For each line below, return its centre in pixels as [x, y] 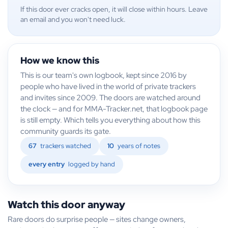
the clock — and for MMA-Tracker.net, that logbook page [114, 109]
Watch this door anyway [66, 205]
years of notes [138, 146]
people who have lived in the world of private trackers [108, 87]
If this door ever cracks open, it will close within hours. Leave [114, 9]
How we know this [60, 61]
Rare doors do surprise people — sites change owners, [97, 219]
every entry [47, 164]
